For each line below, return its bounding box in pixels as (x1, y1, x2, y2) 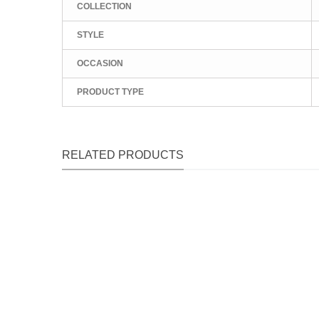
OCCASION (77, 58, 123, 68)
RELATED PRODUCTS (62, 148, 184, 161)
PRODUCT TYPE (77, 86, 144, 97)
